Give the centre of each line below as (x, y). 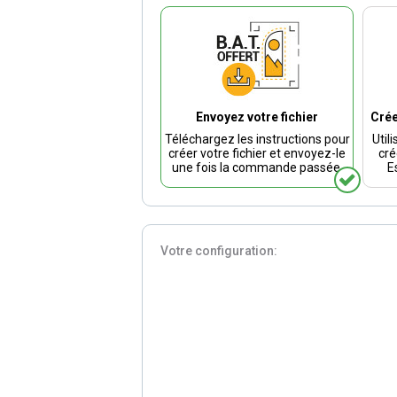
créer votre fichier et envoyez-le (257, 153)
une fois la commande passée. (257, 167)
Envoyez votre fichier (257, 117)
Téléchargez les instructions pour (257, 139)
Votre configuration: (219, 251)
